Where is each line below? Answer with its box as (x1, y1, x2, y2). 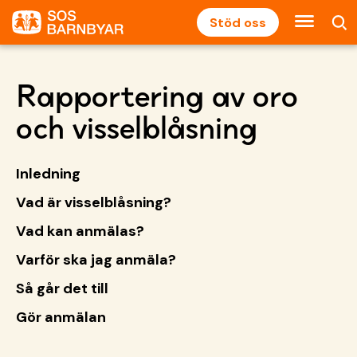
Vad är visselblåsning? (16, 193, 171, 212)
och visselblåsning (16, 108, 257, 147)
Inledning (16, 164, 80, 183)
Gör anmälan (16, 308, 106, 327)
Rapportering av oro (16, 76, 298, 116)
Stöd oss (210, 14, 266, 31)
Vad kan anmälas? (16, 222, 144, 241)
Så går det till (16, 279, 108, 298)
